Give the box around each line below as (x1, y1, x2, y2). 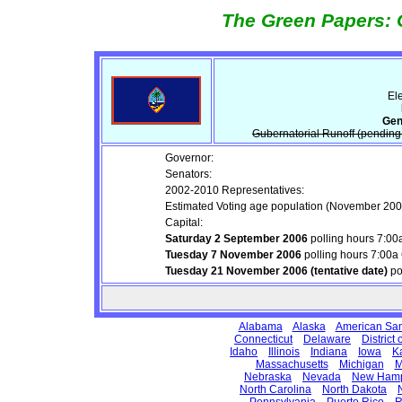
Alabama (238, 320, 283, 333)
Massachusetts (255, 358, 328, 371)
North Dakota (322, 383, 387, 396)
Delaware (303, 333, 351, 345)
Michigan (338, 358, 384, 371)
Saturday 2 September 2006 (165, 232, 308, 245)
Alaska (292, 320, 326, 333)
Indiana (310, 345, 347, 358)
